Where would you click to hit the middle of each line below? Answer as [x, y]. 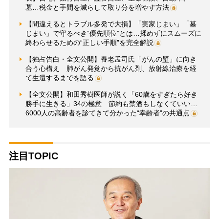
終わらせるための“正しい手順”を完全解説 [89, 42]
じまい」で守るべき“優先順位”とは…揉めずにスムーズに [113, 33]
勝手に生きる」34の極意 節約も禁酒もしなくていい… [111, 103]
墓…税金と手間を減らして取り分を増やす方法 [97, 7]
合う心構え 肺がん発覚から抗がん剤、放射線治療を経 [111, 68]
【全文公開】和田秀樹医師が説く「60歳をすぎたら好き [111, 94]
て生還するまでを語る [59, 77]
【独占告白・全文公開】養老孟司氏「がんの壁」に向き [111, 59]
